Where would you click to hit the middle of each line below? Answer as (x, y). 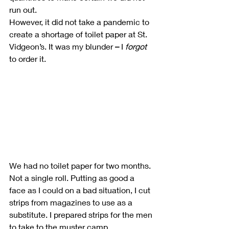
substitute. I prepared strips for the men (82, 214)
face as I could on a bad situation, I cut (81, 190)
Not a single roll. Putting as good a (73, 177)
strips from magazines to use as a (72, 202)
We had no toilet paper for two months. (81, 165)
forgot (136, 46)
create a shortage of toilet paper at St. (79, 34)
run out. (23, 9)
